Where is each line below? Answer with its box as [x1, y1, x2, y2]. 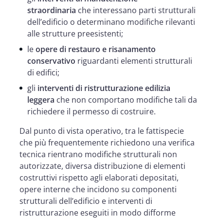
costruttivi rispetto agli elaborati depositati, [19, 172, 179, 183]
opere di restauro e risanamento [36, 43, 156, 54]
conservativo [27, 55, 75, 66]
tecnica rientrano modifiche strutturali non [19, 148, 177, 160]
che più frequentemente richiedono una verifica [19, 137, 195, 148]
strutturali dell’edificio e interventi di [19, 195, 152, 206]
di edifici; [27, 67, 59, 78]
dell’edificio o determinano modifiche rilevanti [27, 16, 195, 27]
